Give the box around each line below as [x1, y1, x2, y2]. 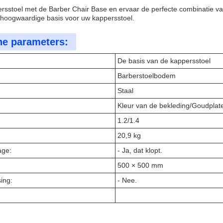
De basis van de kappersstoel [117, 57, 211, 65]
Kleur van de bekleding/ [117, 102, 192, 110]
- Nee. [117, 176, 137, 184]
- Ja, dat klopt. [117, 146, 162, 154]
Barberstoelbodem [117, 72, 176, 80]
